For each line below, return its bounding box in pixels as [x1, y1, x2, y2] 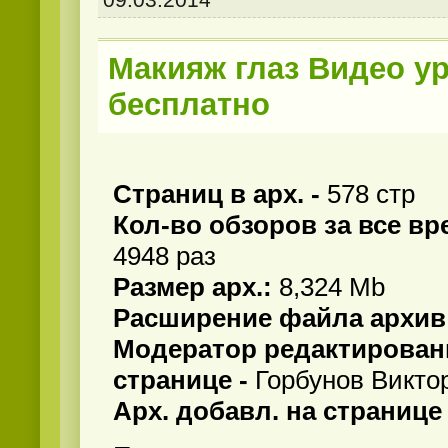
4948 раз [113, 241, 216, 272]
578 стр [327, 179, 415, 210]
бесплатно [108, 87, 270, 123]
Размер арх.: [113, 272, 279, 303]
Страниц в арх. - [113, 179, 327, 210]
